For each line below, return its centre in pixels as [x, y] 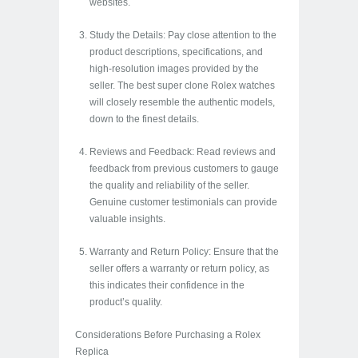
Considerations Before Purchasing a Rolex [168, 335]
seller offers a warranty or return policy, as [179, 268]
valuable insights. [127, 219]
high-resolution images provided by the [174, 69]
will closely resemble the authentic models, [182, 102]
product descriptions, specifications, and [176, 52]
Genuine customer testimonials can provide [183, 202]
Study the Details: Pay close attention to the [183, 35]
